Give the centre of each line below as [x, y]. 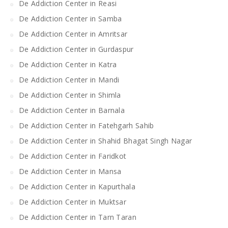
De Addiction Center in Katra [68, 64]
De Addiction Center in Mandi [69, 79]
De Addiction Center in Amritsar [73, 34]
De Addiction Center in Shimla [70, 95]
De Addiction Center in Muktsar [73, 202]
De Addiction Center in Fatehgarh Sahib [87, 125]
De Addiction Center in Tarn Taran [78, 217]
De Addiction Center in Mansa [70, 171]
